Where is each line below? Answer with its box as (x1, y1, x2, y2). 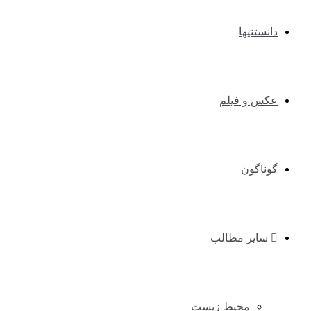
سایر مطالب (210, 232, 271, 244)
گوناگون (241, 163, 278, 175)
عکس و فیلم (219, 94, 278, 106)
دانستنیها (239, 26, 278, 37)
